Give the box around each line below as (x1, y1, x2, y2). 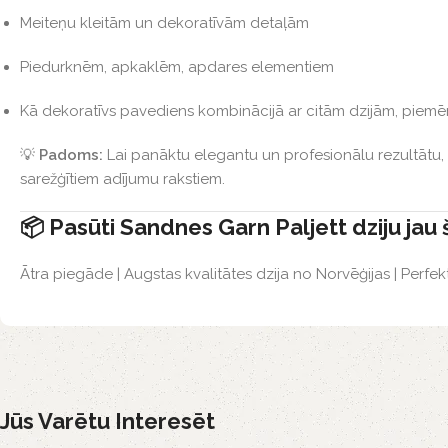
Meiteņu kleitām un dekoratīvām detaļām (20, 13, 309, 32)
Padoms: (39, 145, 103, 164)
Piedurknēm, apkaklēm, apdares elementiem (20, 57, 334, 76)
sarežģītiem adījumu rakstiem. (20, 169, 225, 188)
